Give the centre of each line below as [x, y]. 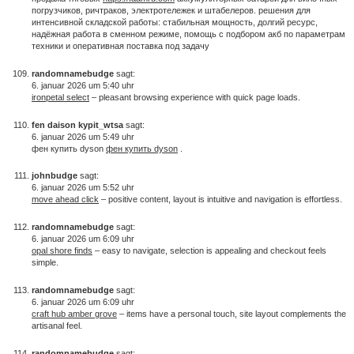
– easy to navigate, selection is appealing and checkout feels [209, 251]
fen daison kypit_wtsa [77, 124]
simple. [45, 263]
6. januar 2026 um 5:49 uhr [83, 136]
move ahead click [65, 200]
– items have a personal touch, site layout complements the [232, 314]
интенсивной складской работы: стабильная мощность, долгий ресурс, [175, 23]
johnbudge [55, 176]
